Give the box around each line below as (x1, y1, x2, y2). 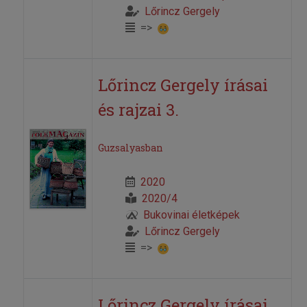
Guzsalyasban (97, 141, 163, 155)
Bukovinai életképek (143, 208, 240, 222)
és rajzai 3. (97, 99, 179, 121)
